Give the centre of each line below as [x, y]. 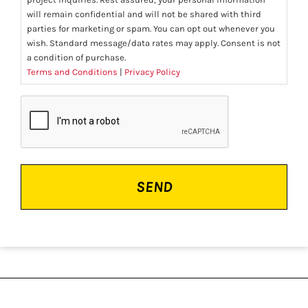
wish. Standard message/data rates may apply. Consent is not [154, 43]
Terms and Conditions [72, 72]
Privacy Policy [152, 72]
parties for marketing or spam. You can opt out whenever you [151, 29]
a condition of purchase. [77, 58]
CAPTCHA [43, 103]
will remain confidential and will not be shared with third [144, 14]
